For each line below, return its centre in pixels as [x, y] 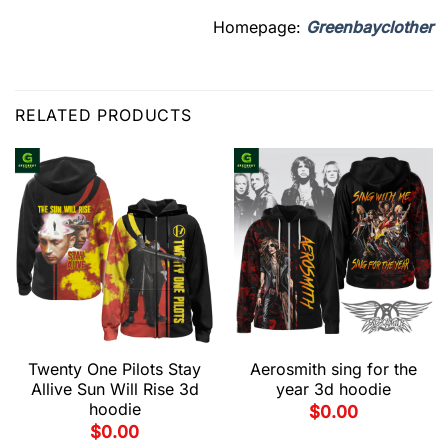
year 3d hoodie [333, 388]
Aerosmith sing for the [333, 368]
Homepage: [259, 26]
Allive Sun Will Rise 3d [114, 388]
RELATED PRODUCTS [103, 115]
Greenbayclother [369, 26]
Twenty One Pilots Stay [114, 368]
